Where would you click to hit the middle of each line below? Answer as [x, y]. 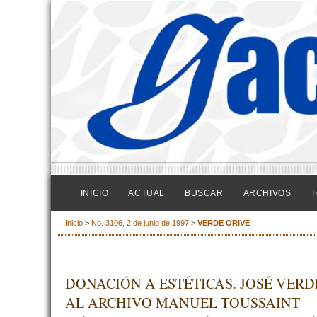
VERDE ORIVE [224, 223]
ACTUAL [146, 193]
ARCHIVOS [267, 193]
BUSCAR [204, 193]
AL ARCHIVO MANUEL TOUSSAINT [183, 303]
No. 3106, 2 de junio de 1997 [141, 223]
